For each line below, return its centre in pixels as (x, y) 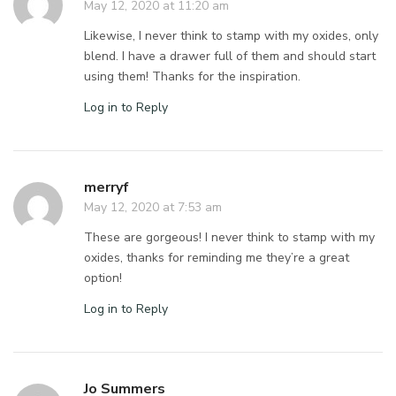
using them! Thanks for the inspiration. (193, 76)
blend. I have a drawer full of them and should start (230, 56)
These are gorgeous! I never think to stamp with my (230, 237)
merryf (107, 187)
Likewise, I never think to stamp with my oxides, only (232, 35)
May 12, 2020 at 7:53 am (153, 207)
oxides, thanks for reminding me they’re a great (217, 257)
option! (103, 278)
